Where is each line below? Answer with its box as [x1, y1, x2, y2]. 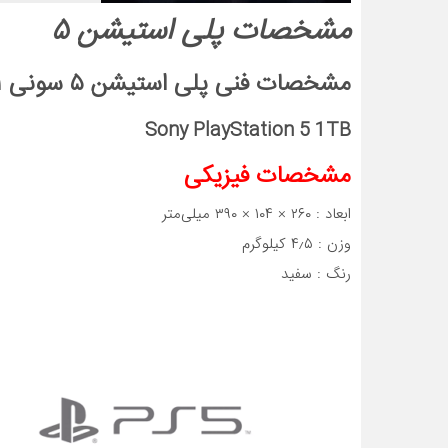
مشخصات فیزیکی [184, 157, 351, 197]
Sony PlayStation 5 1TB [145, 116, 351, 146]
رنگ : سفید [281, 262, 351, 286]
